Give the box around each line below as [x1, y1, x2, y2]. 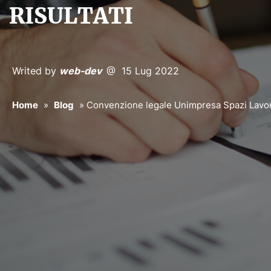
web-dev [59, 65, 106, 77]
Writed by [12, 65, 59, 77]
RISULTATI [9, 2, 133, 30]
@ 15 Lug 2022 [106, 65, 179, 77]
